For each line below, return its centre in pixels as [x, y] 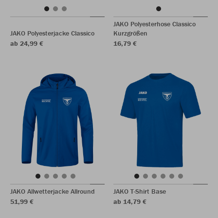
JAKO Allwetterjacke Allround [53, 191]
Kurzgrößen [130, 33]
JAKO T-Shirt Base [140, 191]
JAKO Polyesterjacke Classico [52, 33]
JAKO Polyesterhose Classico [154, 24]
